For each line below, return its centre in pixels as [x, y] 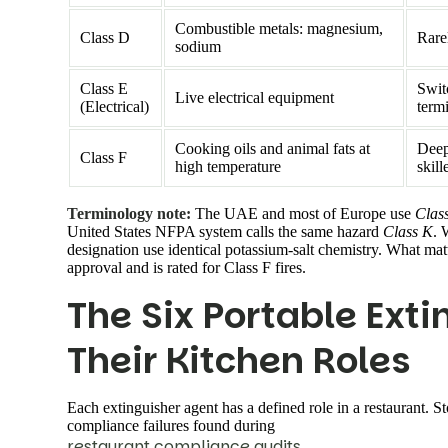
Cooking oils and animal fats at [272, 148]
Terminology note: [129, 213]
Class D [105, 37]
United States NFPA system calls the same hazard [225, 231]
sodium [198, 46]
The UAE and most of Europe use [303, 213]
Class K [408, 231]
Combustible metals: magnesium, [279, 28]
